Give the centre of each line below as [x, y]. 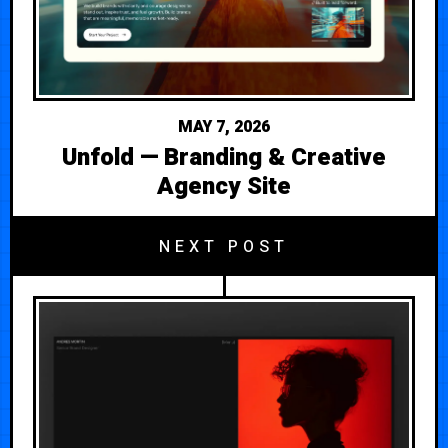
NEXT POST [224, 246]
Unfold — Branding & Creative [224, 157]
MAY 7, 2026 [224, 126]
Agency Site [224, 186]
